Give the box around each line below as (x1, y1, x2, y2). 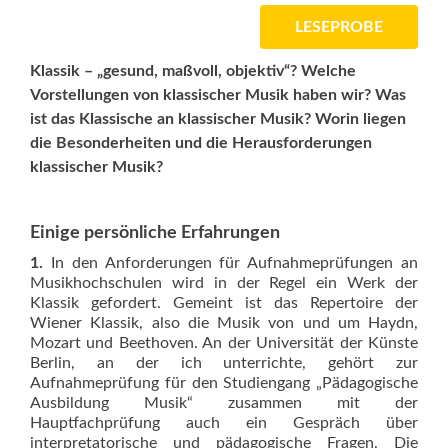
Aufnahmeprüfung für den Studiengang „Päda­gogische (30, 375, 418, 391)
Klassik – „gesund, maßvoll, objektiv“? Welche (30, 63, 356, 79)
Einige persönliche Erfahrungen (30, 224, 280, 242)
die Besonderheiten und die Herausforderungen (30, 135, 372, 151)
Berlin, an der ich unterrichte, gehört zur (30, 355, 418, 371)
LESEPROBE (295, 19, 383, 35)
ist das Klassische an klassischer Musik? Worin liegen (30, 111, 406, 127)
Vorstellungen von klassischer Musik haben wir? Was (30, 87, 406, 103)
